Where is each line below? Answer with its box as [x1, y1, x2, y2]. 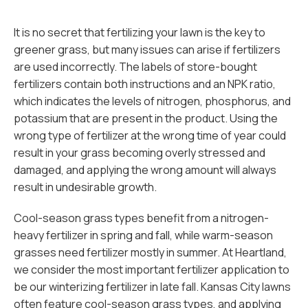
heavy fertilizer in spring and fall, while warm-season [14, 228, 273, 243]
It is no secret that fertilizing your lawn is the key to [14, 25, 265, 40]
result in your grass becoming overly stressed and [14, 145, 265, 160]
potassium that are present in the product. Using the [14, 111, 278, 126]
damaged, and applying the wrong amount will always [14, 162, 276, 177]
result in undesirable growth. [14, 179, 157, 195]
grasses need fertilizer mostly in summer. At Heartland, [14, 245, 287, 260]
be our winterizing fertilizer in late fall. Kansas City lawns [14, 279, 291, 294]
